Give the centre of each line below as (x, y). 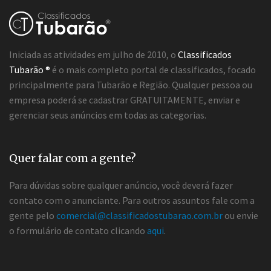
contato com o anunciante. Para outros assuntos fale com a (132, 201)
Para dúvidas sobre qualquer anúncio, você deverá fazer (121, 185)
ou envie (240, 216)
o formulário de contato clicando (78, 231)
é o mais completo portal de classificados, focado (153, 70)
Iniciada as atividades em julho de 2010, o (93, 55)
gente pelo (33, 216)
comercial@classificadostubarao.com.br (139, 216)
